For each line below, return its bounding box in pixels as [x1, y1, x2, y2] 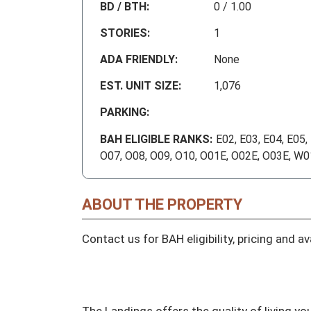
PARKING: [100, 106, 149, 119]
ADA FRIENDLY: [100, 53, 178, 67]
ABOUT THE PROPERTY [82, 196, 242, 214]
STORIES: [100, 26, 150, 40]
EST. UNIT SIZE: [100, 79, 181, 93]
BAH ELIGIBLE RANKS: [100, 133, 212, 146]
